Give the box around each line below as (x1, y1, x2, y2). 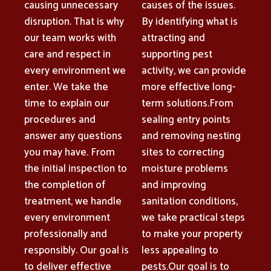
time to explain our (24, 94, 109, 112)
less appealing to (142, 241, 218, 259)
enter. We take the (24, 78, 108, 96)
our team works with (24, 29, 116, 47)
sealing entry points (142, 111, 230, 128)
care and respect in (24, 45, 111, 63)
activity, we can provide (142, 62, 246, 79)
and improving (142, 176, 206, 194)
